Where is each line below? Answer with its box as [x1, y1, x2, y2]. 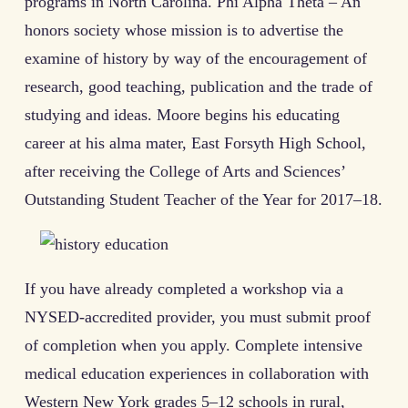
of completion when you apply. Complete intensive [25, 335, 362, 354]
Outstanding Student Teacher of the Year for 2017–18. [25, 189, 382, 209]
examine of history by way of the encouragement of [25, 48, 367, 67]
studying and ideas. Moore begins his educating [25, 105, 340, 124]
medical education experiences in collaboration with [25, 363, 369, 382]
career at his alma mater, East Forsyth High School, [25, 133, 366, 152]
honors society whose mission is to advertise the [25, 20, 343, 39]
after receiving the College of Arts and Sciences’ [25, 161, 345, 180]
